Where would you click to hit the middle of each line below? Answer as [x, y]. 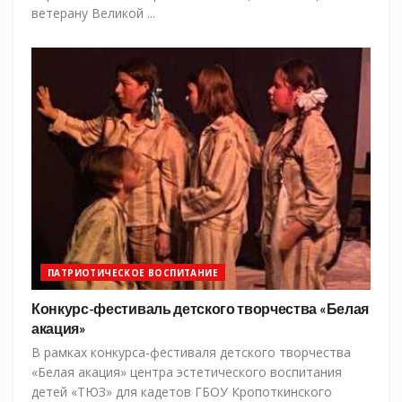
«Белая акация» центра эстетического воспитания [187, 372]
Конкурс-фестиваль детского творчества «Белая [200, 309]
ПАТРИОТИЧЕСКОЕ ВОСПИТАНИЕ [133, 273]
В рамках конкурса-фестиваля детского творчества [191, 353]
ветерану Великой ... [93, 13]
